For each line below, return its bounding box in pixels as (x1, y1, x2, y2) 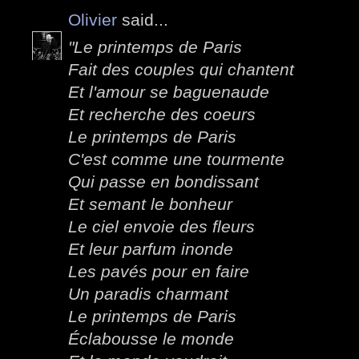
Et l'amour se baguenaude (68, 83, 269, 102)
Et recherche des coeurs (68, 105, 256, 124)
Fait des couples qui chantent (68, 60, 294, 79)
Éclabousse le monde (68, 329, 234, 349)
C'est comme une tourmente (68, 150, 284, 169)
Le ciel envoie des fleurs (68, 217, 255, 236)
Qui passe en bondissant (68, 172, 259, 192)
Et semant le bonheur (68, 195, 232, 214)
